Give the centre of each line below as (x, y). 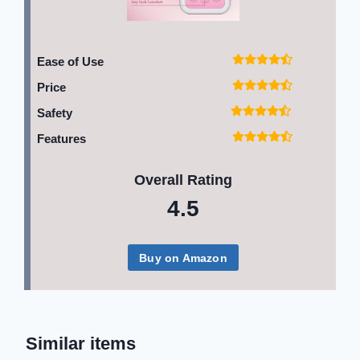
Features (62, 139)
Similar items (81, 344)
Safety (55, 113)
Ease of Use (71, 62)
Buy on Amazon (183, 258)
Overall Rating (183, 180)
